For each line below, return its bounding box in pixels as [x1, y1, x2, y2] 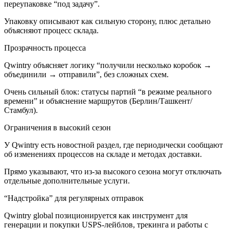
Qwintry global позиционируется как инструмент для [4, 211, 188, 220]
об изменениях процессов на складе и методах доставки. [4, 150, 202, 159]
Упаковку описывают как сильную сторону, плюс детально [4, 17, 211, 26]
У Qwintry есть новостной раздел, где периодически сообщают [4, 141, 223, 150]
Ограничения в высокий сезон [4, 123, 111, 132]
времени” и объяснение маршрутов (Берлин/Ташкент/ [4, 97, 192, 106]
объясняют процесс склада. [4, 26, 99, 35]
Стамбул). [4, 106, 38, 115]
